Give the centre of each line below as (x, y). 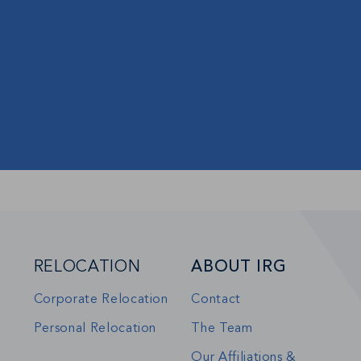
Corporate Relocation (101, 300)
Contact (216, 300)
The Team (222, 329)
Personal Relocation (95, 329)
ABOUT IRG (239, 268)
